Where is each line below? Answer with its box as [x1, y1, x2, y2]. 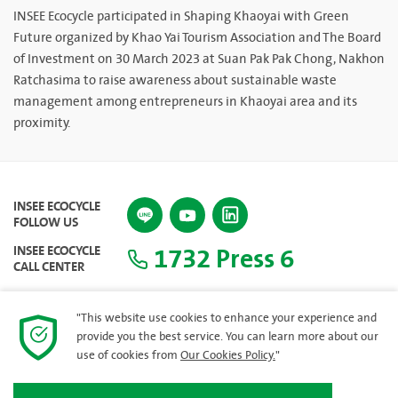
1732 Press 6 [148, 239, 294, 280]
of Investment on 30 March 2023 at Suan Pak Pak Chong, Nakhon [13, 49, 385, 69]
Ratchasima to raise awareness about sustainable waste [13, 70, 337, 91]
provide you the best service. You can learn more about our [76, 328, 378, 346]
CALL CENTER [13, 256, 84, 277]
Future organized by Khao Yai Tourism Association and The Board [13, 28, 381, 48]
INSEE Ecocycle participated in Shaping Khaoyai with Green [13, 6, 349, 27]
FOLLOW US [13, 211, 78, 233]
